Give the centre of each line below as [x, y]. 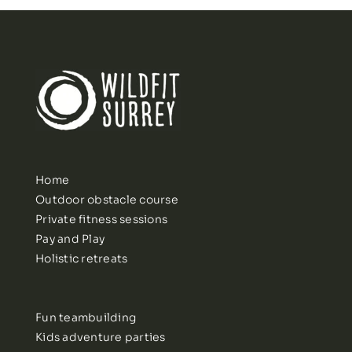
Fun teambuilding [86, 318]
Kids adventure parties [101, 337]
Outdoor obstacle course [107, 200]
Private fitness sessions [102, 220]
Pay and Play [70, 239]
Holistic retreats [82, 259]
